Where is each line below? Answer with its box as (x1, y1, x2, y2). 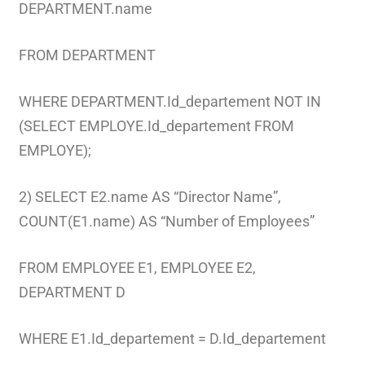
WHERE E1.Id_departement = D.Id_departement (18, 329, 326, 347)
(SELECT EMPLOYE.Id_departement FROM (18, 117, 294, 134)
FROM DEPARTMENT (18, 46, 156, 64)
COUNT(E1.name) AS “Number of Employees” (18, 212, 314, 230)
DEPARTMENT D (18, 283, 125, 301)
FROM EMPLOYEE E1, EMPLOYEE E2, (18, 258, 256, 276)
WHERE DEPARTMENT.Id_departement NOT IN (18, 92, 321, 110)
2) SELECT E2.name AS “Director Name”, (18, 187, 281, 205)
